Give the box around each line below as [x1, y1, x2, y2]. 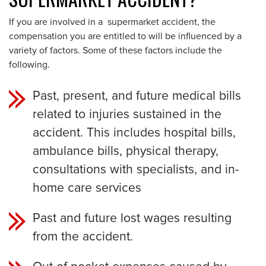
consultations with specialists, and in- [33, 163, 239, 176]
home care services [33, 182, 141, 194]
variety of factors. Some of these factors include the [9, 46, 222, 55]
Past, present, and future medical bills [33, 90, 241, 102]
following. [9, 60, 50, 69]
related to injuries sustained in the [33, 108, 221, 121]
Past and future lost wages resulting [33, 212, 232, 224]
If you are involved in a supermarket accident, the [9, 17, 216, 27]
